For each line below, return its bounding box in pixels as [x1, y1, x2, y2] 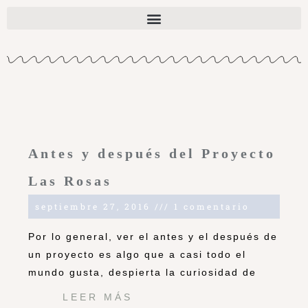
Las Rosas [28, 173, 112, 189]
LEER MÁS [63, 291, 133, 303]
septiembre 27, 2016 [35, 201, 155, 212]
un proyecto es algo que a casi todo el [28, 249, 246, 261]
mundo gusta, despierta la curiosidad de [28, 267, 256, 278]
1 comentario [170, 201, 250, 212]
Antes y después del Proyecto [28, 146, 276, 162]
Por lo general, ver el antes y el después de [28, 231, 278, 243]
